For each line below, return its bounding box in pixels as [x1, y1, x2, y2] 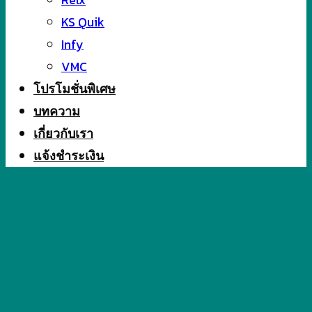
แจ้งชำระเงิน [33, 149, 104, 163]
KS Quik [61, 13, 104, 31]
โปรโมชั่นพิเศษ [33, 82, 116, 96]
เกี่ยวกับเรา [33, 127, 93, 141]
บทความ [33, 104, 80, 118]
